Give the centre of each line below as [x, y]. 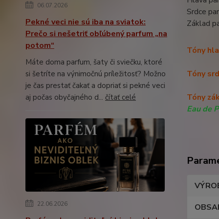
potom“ [40, 45]
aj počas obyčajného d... [65, 97]
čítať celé [120, 97]
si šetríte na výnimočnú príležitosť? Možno [96, 74]
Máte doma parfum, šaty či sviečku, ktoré [94, 62]
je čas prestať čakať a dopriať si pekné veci [95, 85]
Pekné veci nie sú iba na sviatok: [86, 22]
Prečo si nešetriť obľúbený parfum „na [96, 33]
